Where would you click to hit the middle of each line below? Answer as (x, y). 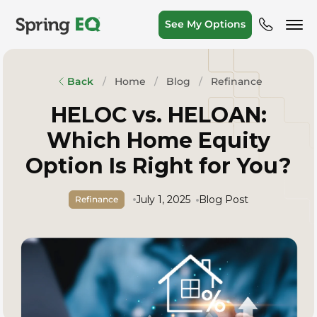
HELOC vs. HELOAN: (158, 115)
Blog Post (223, 200)
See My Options (205, 24)
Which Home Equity (158, 140)
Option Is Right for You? (158, 166)
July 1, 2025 (163, 200)
